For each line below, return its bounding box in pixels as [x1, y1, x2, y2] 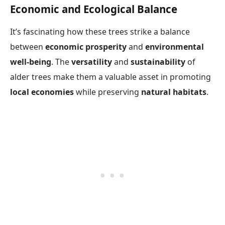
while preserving [74, 86, 141, 98]
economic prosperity [45, 41, 127, 53]
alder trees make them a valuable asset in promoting [10, 71, 211, 83]
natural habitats [141, 86, 206, 98]
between [10, 41, 45, 53]
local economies [10, 86, 74, 98]
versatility [71, 56, 112, 68]
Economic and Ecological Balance [10, 2, 177, 16]
